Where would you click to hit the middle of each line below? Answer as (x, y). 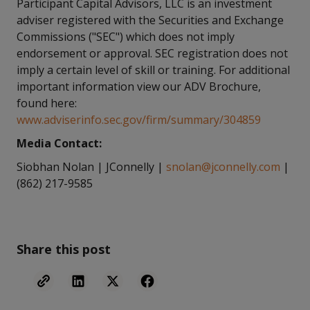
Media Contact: (59, 143)
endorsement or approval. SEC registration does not (152, 53)
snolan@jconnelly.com (223, 167)
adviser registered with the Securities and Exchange (150, 20)
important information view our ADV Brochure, (139, 86)
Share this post (64, 249)
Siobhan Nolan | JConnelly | (91, 167)
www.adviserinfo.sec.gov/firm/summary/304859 (139, 120)
